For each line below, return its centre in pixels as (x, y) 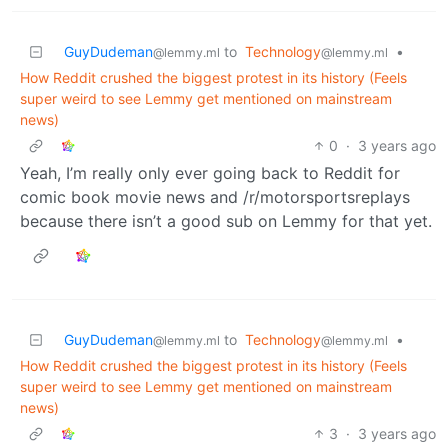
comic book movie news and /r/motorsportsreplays (215, 196)
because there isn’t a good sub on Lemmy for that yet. (226, 220)
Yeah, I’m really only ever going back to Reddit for (210, 172)
